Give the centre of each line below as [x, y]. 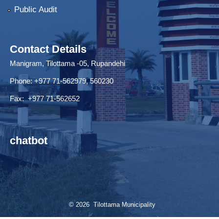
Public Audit [35, 9]
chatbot [29, 140]
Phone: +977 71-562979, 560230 [62, 81]
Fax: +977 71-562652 [45, 98]
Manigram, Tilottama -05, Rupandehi [67, 63]
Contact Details [48, 49]
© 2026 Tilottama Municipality [112, 204]
